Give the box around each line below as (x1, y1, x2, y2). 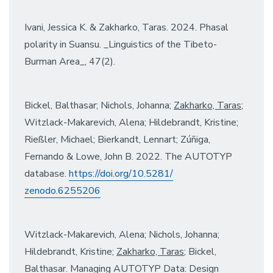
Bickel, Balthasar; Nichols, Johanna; (24, 98, 174, 112)
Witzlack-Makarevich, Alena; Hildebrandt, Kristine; (24, 115, 238, 129)
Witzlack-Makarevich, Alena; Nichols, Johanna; (24, 227, 219, 241)
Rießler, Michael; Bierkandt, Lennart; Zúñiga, (24, 132, 210, 146)
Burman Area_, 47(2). (24, 54, 115, 68)
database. (24, 166, 69, 180)
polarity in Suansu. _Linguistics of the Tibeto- (24, 37, 217, 51)
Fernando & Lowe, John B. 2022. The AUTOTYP (24, 149, 232, 163)
